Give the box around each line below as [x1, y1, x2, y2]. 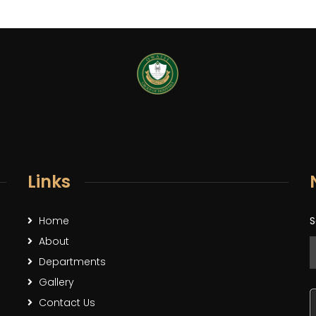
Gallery [38, 275, 74, 289]
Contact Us [38, 296, 95, 310]
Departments [38, 255, 106, 269]
